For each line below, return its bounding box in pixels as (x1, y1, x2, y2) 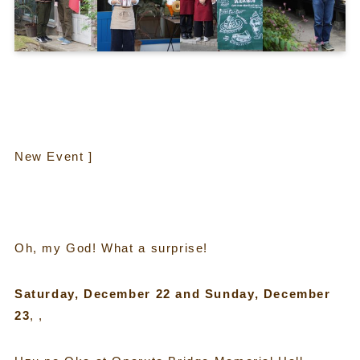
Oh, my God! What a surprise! (14, 240, 209, 255)
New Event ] (14, 149, 93, 163)
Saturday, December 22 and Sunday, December (14, 286, 331, 301)
